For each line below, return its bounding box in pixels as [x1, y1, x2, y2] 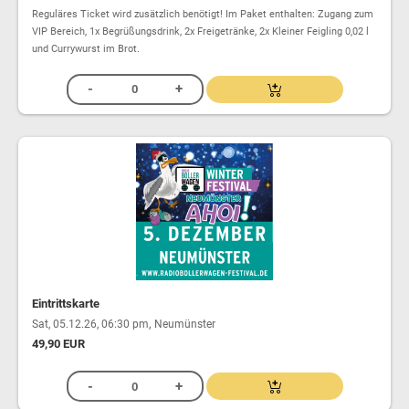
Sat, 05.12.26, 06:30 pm [32, 318, 149, 331]
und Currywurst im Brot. [32, 42, 140, 55]
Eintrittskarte [32, 297, 100, 311]
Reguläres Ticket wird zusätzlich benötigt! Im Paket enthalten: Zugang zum [32, 7, 373, 20]
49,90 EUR [32, 337, 85, 351]
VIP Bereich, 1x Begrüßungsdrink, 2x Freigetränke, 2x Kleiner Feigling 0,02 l [32, 25, 369, 37]
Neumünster [154, 318, 215, 331]
